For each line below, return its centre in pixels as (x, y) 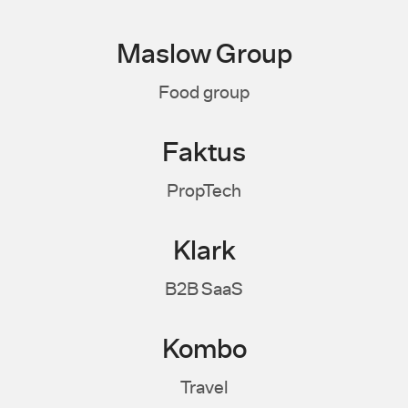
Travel (204, 388)
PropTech (204, 191)
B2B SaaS (204, 290)
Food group (204, 93)
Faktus (204, 153)
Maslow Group (204, 55)
